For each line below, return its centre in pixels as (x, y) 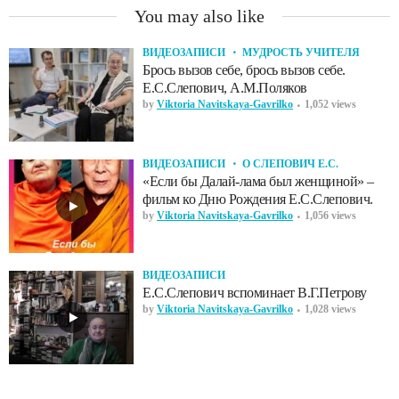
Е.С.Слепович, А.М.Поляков (225, 87)
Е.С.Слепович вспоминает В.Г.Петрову (255, 292)
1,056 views (330, 215)
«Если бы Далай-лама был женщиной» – (258, 181)
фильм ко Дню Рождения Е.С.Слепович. (258, 199)
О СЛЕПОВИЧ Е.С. (290, 163)
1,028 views (330, 309)
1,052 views (330, 104)
